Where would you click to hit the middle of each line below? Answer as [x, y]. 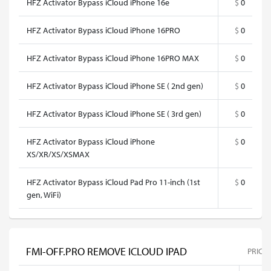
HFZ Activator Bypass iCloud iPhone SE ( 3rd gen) [114, 113]
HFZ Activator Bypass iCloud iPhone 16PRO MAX [113, 58]
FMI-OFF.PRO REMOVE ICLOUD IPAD [106, 251]
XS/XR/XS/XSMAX [58, 154]
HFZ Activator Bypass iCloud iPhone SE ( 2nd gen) [115, 86]
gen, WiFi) [44, 194]
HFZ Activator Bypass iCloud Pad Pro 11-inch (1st [113, 182]
